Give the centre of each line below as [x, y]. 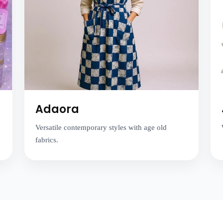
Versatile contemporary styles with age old [101, 127]
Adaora [57, 109]
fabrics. [47, 140]
